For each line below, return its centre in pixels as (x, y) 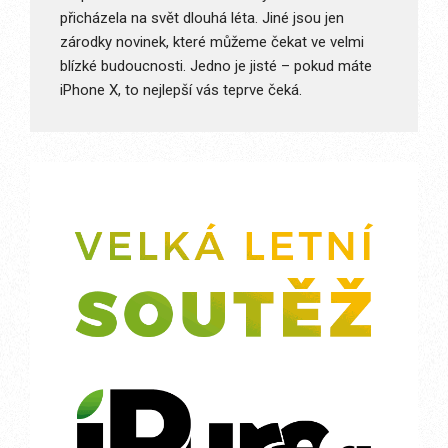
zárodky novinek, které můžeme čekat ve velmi (212, 41)
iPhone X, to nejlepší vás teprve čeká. (181, 89)
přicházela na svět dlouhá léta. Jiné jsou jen (202, 17)
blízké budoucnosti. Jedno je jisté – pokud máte (216, 65)
